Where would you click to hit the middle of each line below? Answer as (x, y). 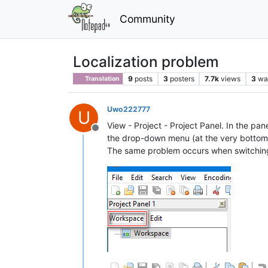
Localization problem (146, 61)
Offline (109, 134)
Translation (102, 78)
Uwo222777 (129, 109)
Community (147, 19)
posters (182, 78)
